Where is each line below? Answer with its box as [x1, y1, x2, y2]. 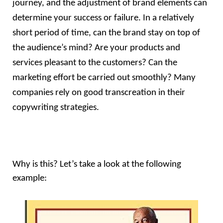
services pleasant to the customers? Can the [12, 58, 177, 68]
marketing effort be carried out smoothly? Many [12, 73, 196, 83]
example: [12, 174, 47, 184]
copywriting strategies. [12, 103, 99, 113]
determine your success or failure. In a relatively [12, 13, 194, 23]
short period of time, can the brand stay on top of [12, 28, 200, 38]
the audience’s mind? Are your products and [12, 43, 180, 53]
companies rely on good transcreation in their [12, 88, 185, 98]
